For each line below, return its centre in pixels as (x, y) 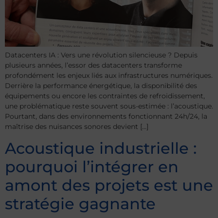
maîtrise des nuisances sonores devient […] (77, 127)
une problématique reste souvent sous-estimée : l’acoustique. (109, 106)
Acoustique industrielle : (101, 148)
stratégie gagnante (80, 203)
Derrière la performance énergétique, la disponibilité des (101, 86)
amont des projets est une (109, 185)
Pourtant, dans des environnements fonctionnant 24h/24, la (106, 117)
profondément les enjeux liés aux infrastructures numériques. (109, 76)
